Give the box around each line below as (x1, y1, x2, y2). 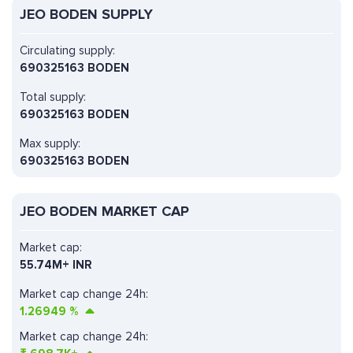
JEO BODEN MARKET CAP (20, 203, 189, 221)
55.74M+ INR (20, 258, 92, 273)
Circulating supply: (20, 43, 115, 58)
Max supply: (20, 136, 80, 151)
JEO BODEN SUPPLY (20, 6, 153, 24)
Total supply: (20, 90, 86, 105)
